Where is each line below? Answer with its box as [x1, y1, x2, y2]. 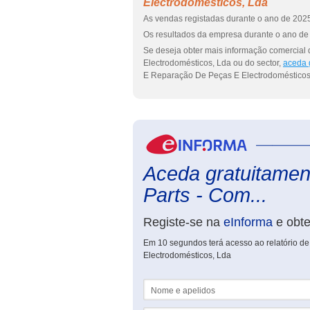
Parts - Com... [143, 184, 267, 206]
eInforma [224, 215, 273, 229]
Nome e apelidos [143, 279, 208, 289]
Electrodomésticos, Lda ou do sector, [143, 58, 283, 68]
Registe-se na [143, 215, 224, 229]
